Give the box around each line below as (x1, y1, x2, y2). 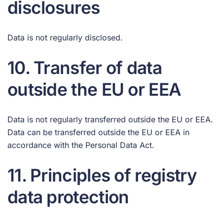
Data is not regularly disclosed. (7, 32, 123, 42)
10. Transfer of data (7, 57, 162, 78)
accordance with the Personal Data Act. (7, 140, 154, 150)
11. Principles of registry (7, 164, 197, 185)
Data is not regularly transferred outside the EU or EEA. (7, 114, 213, 124)
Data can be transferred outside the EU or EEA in (7, 127, 189, 137)
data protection (7, 186, 129, 207)
